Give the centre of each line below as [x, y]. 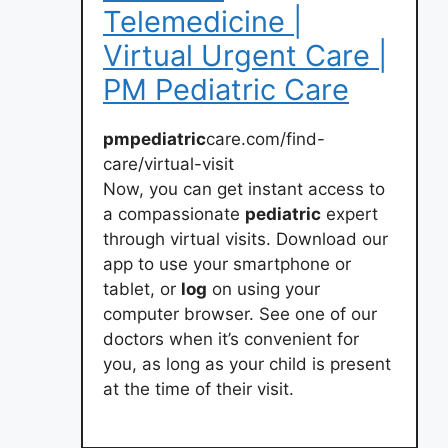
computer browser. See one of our [240, 313]
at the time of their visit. [198, 388]
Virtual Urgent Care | [245, 55]
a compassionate [174, 213]
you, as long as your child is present [247, 363]
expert [349, 213]
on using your [263, 288]
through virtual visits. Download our [245, 238]
